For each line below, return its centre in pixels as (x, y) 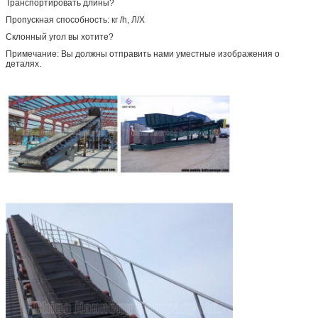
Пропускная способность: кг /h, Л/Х (75, 20)
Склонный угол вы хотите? (60, 37)
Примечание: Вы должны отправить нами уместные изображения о (143, 54)
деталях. (23, 64)
